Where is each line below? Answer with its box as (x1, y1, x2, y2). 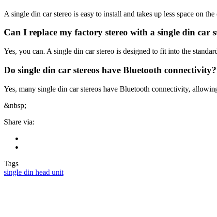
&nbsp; (4, 101, 26, 109)
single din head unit (4, 168, 63, 176)
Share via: (4, 117, 34, 126)
